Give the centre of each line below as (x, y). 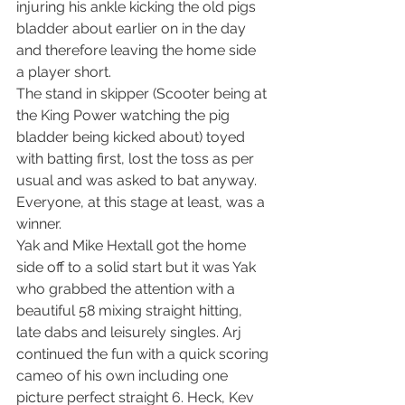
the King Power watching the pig (125, 115)
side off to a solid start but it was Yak (138, 267)
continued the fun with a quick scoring (144, 353)
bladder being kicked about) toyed (132, 137)
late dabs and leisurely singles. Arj (131, 332)
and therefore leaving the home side (140, 50)
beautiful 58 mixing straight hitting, (131, 310)
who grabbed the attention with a (127, 288)
